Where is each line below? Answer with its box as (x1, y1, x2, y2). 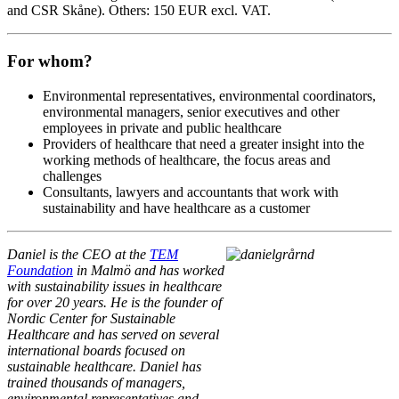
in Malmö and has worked (73, 262, 224, 278)
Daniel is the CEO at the (7, 246, 150, 262)
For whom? (7, 51, 93, 70)
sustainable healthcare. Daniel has (7, 358, 201, 374)
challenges (43, 167, 102, 183)
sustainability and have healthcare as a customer (43, 199, 310, 216)
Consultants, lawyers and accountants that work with (43, 183, 338, 199)
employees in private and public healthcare (43, 119, 281, 135)
